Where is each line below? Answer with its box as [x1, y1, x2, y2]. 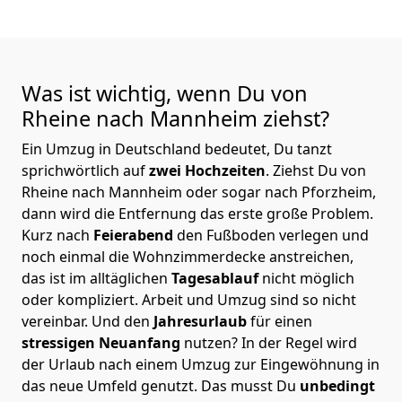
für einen [250, 310, 312, 331]
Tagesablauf [171, 267, 262, 288]
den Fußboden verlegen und [177, 224, 369, 245]
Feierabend [93, 224, 177, 245]
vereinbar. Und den [22, 310, 153, 331]
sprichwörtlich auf [22, 160, 145, 180]
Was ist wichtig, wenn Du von [22, 78, 308, 108]
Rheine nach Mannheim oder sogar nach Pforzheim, [22, 181, 376, 202]
